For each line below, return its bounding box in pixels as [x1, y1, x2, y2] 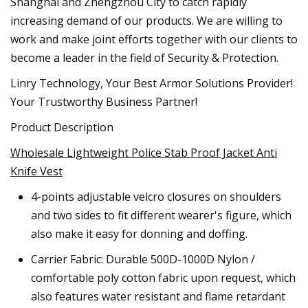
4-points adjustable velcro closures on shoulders [31, 188, 281, 204]
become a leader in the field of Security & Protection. [10, 49, 278, 65]
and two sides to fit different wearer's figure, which [31, 207, 291, 223]
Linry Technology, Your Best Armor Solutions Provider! [10, 75, 293, 91]
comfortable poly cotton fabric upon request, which [31, 269, 296, 285]
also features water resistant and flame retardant [31, 288, 285, 304]
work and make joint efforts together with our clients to [10, 31, 298, 47]
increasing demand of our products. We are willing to [10, 12, 283, 28]
